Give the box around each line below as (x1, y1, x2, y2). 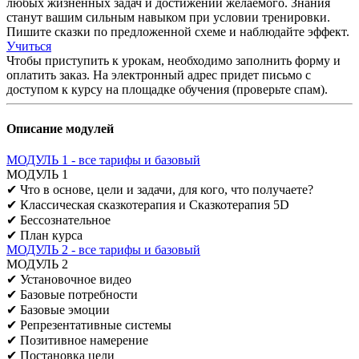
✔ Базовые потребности (6, 288, 138, 302)
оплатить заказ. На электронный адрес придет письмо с (6, 67, 311, 82)
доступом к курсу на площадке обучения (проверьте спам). (6, 82, 328, 96)
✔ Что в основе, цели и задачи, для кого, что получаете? (6, 183, 313, 197)
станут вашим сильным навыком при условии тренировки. (6, 10, 330, 24)
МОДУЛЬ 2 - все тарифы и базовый (6, 243, 200, 257)
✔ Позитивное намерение (6, 333, 148, 348)
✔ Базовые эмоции (6, 303, 110, 317)
